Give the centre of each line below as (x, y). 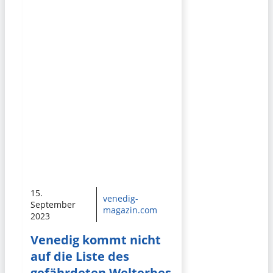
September (53, 204)
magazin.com (130, 210)
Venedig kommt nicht (96, 240)
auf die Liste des (80, 257)
